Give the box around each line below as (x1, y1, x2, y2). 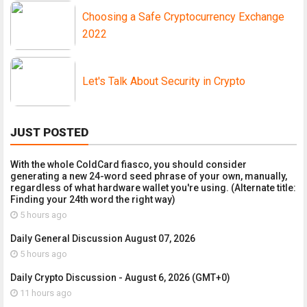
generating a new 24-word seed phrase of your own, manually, (10, 170, 287, 182)
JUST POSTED (10, 125, 88, 139)
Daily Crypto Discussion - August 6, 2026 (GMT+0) (10, 271, 230, 283)
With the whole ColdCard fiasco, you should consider (10, 158, 247, 170)
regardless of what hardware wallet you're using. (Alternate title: (10, 182, 296, 193)
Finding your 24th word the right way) (10, 193, 175, 205)
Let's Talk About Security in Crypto (82, 74, 245, 88)
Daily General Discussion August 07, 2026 (10, 232, 195, 244)
